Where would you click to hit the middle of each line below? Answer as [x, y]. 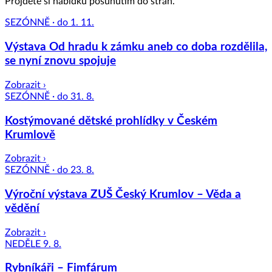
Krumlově [30, 135]
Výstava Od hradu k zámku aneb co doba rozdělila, [136, 47]
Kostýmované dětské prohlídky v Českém [111, 121]
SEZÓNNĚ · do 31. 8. [49, 96]
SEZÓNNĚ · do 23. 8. [49, 170]
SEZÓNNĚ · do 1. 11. [49, 23]
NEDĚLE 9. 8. [33, 244]
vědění [22, 209]
